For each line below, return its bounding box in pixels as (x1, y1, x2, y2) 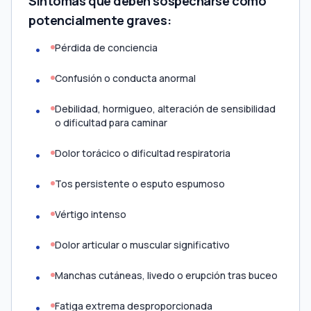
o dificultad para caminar (55, 116, 167, 129)
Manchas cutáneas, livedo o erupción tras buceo (55, 269, 278, 282)
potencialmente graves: (28, 12, 171, 28)
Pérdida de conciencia (55, 41, 158, 54)
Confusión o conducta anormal (55, 72, 196, 85)
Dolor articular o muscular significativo (55, 238, 230, 251)
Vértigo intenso (55, 208, 126, 221)
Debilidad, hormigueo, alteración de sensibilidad (55, 102, 276, 115)
